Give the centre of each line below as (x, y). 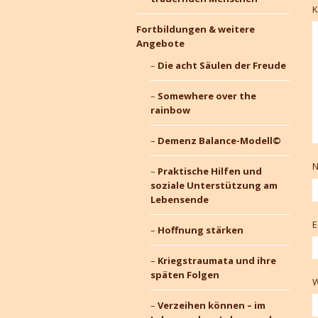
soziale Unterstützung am (214, 185)
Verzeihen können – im (211, 305)
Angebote (160, 43)
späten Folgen (185, 275)
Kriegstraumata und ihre (216, 261)
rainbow (170, 110)
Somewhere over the (207, 96)
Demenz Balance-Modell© (219, 141)
